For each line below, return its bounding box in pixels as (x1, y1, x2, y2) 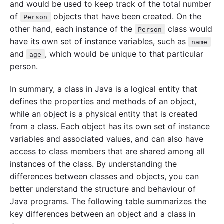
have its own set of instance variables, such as (10, 36, 188, 46)
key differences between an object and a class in (10, 209, 195, 219)
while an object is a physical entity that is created (10, 109, 198, 119)
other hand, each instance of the (10, 23, 135, 34)
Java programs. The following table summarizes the (10, 196, 206, 207)
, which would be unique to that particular (44, 48, 203, 59)
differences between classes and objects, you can (10, 171, 199, 182)
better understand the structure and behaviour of (10, 184, 196, 194)
